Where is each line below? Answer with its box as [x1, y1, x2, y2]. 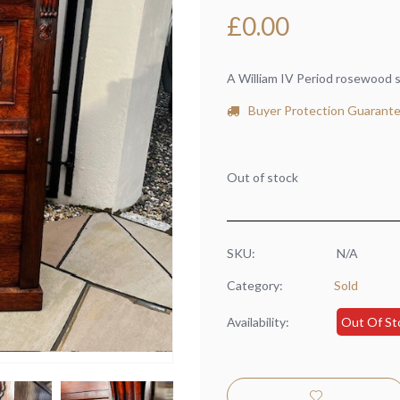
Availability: [227, 314, 289, 330]
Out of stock [227, 169, 298, 185]
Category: [227, 278, 283, 294]
